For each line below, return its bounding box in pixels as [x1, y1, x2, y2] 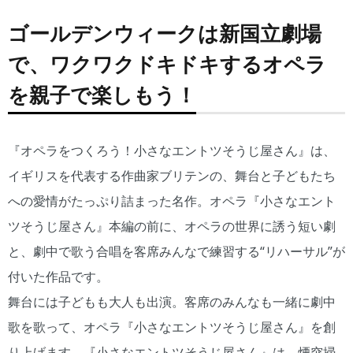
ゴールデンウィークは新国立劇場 [8, 19, 321, 48]
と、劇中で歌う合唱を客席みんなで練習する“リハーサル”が [8, 243, 345, 261]
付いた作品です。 [8, 268, 109, 286]
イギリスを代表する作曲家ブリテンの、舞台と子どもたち [8, 167, 336, 185]
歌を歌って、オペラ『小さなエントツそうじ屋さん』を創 [8, 318, 336, 336]
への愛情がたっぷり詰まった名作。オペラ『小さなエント [8, 192, 336, 210]
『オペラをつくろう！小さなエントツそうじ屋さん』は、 [8, 142, 336, 160]
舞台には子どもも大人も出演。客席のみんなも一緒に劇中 [8, 293, 336, 311]
